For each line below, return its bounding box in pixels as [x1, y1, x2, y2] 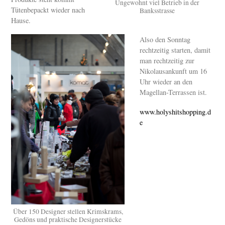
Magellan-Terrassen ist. [140, 87, 207, 97]
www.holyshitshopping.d [140, 106, 211, 117]
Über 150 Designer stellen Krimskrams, [13, 207, 123, 216]
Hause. [11, 16, 31, 26]
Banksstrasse [139, 6, 175, 15]
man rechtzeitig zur [140, 56, 195, 66]
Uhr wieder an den [140, 77, 193, 87]
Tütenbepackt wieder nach [11, 5, 85, 15]
